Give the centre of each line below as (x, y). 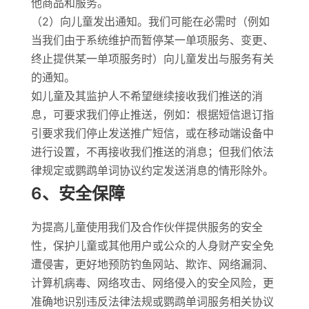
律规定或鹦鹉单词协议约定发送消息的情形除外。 (152, 170)
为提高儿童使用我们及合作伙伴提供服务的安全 (147, 227)
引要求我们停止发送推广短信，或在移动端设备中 (152, 133)
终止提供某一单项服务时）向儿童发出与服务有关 (152, 59)
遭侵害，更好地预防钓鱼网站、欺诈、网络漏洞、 (152, 264)
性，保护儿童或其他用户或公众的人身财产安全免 (152, 246)
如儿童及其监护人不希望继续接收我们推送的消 (147, 96)
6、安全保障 (78, 193)
